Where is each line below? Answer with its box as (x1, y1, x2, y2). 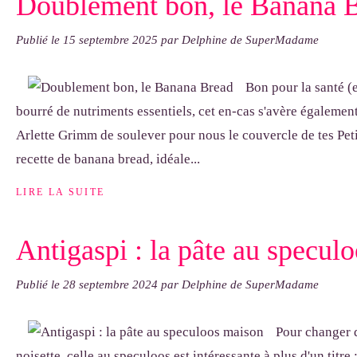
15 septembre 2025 (63, 33, 161, 46)
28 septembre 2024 (63, 278, 161, 291)
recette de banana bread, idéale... (16, 151, 200, 167)
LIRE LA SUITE (16, 187, 105, 198)
